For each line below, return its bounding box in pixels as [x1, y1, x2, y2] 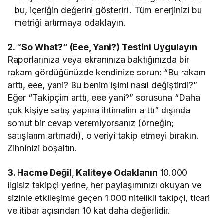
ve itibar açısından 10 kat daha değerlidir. [7, 205, 171, 216]
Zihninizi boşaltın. [7, 143, 77, 153]
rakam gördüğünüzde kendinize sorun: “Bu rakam [7, 67, 206, 77]
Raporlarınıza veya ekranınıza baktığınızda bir [7, 54, 190, 65]
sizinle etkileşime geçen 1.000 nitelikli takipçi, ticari [7, 192, 210, 203]
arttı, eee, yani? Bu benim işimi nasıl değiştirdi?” [7, 79, 198, 90]
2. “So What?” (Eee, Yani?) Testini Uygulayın [7, 41, 198, 52]
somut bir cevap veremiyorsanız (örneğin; [7, 117, 175, 128]
